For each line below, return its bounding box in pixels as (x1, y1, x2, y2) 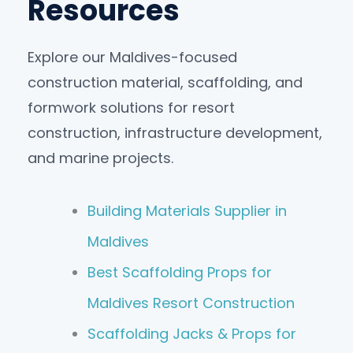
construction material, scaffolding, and (28, 72, 303, 92)
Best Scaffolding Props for (87, 262, 272, 283)
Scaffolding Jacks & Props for (87, 324, 296, 344)
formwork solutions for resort (28, 97, 235, 117)
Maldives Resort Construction (87, 293, 295, 314)
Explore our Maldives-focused (28, 46, 237, 67)
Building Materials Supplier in (87, 201, 287, 221)
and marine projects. (28, 147, 173, 168)
